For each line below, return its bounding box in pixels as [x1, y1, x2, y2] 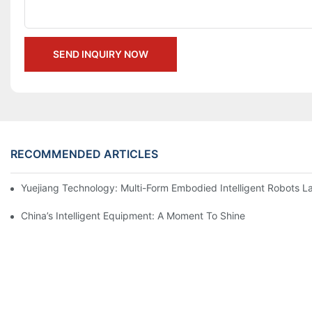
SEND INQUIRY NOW [53, 48, 148, 61]
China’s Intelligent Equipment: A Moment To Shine [21, 209, 245, 221]
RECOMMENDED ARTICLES [10, 146, 158, 161]
